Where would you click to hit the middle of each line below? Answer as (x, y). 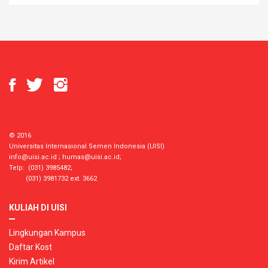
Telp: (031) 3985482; (41, 167)
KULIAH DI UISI (38, 207)
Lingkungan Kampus (47, 232)
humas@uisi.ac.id (91, 157)
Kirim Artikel (32, 261)
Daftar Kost (31, 247)
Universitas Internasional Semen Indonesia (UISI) (87, 146)
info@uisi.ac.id (33, 157)
